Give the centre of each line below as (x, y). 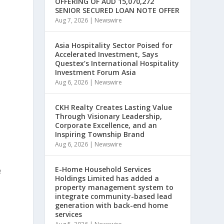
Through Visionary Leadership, (109, 116)
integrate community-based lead (114, 196)
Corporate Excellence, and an (106, 125)
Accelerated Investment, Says (107, 54)
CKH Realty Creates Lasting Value (114, 107)
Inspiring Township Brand (100, 134)
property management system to (114, 187)
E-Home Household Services (103, 169)
